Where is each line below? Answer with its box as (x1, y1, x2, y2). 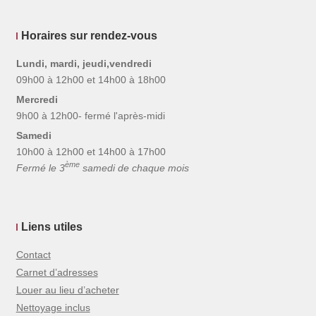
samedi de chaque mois (79, 162, 189, 174)
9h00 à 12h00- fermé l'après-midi (16, 109, 165, 121)
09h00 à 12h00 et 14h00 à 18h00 (16, 73, 166, 85)
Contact (16, 248, 51, 260)
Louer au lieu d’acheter (16, 284, 119, 296)
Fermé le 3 (16, 162, 65, 174)
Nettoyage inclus (16, 302, 90, 314)
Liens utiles (20, 220, 83, 233)
